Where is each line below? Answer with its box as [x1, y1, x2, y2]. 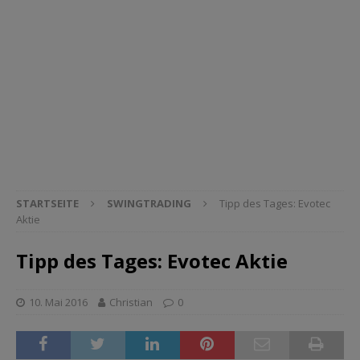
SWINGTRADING [107, 195, 191, 211]
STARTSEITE [16, 195, 79, 211]
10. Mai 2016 [29, 294, 88, 309]
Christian [109, 294, 153, 309]
